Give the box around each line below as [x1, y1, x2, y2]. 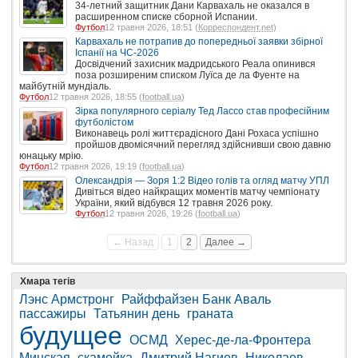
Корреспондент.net [198, 22, 273, 32]
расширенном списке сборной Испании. [75, 10, 257, 22]
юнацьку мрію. [19, 149, 83, 161]
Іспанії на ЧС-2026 [75, 46, 159, 58]
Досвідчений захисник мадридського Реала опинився [75, 58, 316, 70]
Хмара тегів [20, 275, 75, 287]
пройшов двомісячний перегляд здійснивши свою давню [75, 138, 331, 150]
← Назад [112, 236, 153, 248]
